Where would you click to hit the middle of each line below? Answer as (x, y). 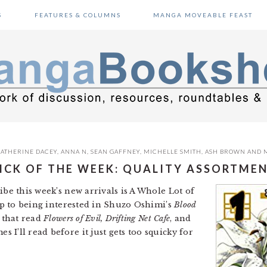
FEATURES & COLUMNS (77, 15)
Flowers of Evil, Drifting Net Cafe (107, 218)
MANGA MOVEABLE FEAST (203, 15)
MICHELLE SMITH (173, 151)
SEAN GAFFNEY (115, 151)
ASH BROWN (225, 151)
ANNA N (74, 151)
